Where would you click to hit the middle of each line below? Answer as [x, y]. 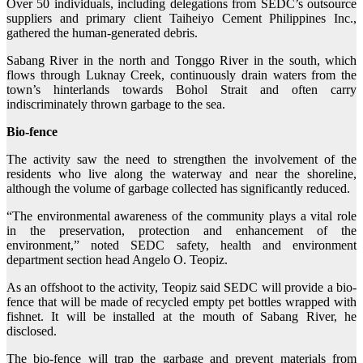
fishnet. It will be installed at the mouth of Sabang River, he [181, 317]
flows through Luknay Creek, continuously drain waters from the [181, 75]
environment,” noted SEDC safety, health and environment [181, 246]
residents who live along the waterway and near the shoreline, [181, 174]
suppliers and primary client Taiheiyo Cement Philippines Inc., [181, 19]
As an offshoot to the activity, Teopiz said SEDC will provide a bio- [181, 288]
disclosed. [32, 331]
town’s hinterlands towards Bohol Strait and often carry [181, 90]
